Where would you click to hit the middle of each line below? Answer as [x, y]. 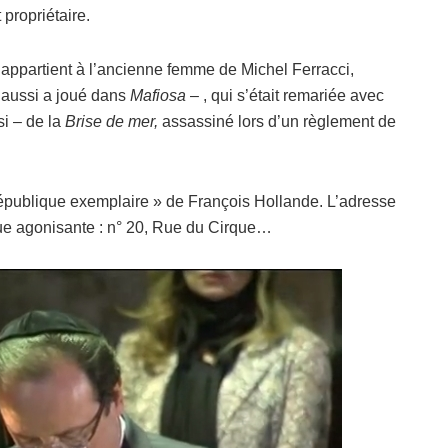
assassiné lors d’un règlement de [279, 122]
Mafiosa [158, 96]
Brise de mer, [113, 122]
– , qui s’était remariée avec [285, 96]
